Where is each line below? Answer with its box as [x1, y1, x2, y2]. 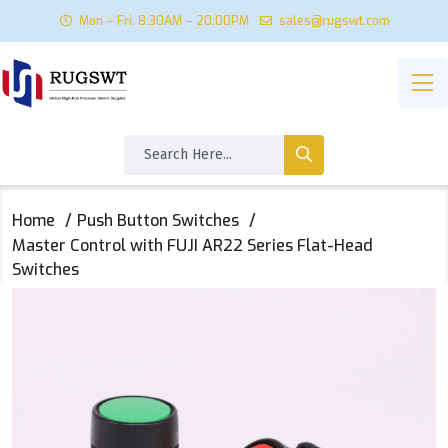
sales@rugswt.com [278, 13, 390, 29]
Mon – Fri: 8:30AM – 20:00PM [78, 13, 249, 29]
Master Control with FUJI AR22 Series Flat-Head [12, 234, 373, 256]
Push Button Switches [77, 209, 239, 231]
